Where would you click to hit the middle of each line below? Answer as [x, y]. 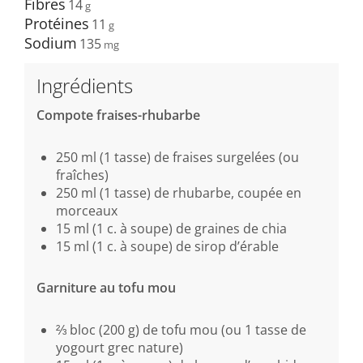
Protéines [57, 23]
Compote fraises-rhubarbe [118, 115]
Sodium [51, 43]
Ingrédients [85, 85]
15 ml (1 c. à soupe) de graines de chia [171, 228]
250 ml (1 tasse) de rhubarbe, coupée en [179, 192]
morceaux [87, 210]
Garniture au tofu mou [106, 288]
